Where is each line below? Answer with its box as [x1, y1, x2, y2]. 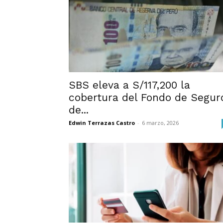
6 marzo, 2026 [142, 119, 179, 126]
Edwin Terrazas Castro [69, 119, 135, 126]
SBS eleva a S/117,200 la [69, 79, 190, 91]
